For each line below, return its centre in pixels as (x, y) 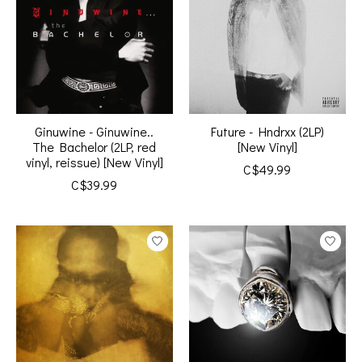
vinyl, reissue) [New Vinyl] (95, 162)
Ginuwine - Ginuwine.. (95, 132)
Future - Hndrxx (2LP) (267, 132)
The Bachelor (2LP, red (95, 147)
